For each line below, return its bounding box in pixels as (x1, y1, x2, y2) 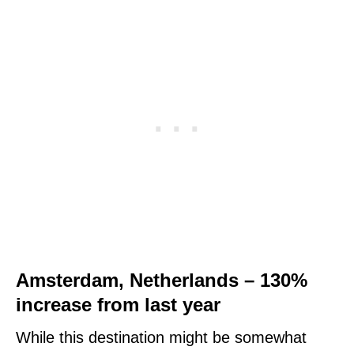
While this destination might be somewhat (16, 328, 307, 346)
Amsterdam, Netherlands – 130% (16, 269, 307, 291)
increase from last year (16, 293, 226, 315)
